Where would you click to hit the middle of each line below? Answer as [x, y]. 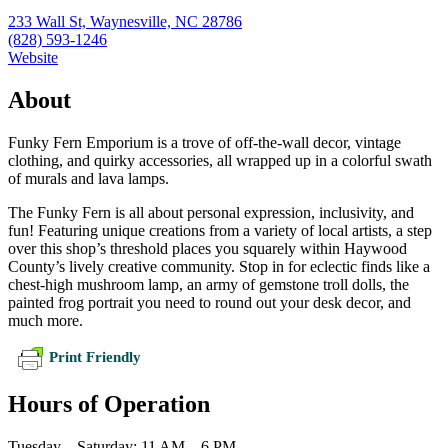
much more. [45, 321]
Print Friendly [95, 357]
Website [33, 58]
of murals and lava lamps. [88, 179]
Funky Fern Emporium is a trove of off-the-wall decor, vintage [204, 143]
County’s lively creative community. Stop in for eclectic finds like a [219, 267]
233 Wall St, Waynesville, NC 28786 [125, 22]
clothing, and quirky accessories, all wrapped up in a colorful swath [220, 161]
